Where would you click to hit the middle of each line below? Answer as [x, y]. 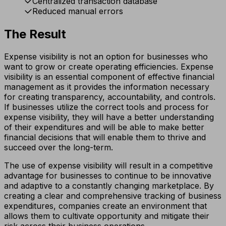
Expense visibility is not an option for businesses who [106, 56]
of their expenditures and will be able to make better [104, 127]
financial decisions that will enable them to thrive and [105, 137]
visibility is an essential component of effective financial [109, 76]
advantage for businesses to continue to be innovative [108, 175]
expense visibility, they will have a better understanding [109, 117]
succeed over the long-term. [59, 147]
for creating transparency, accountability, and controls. [110, 97]
